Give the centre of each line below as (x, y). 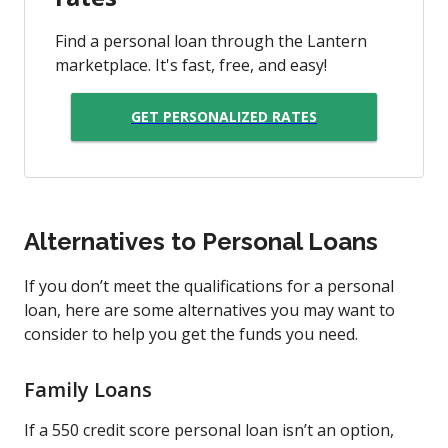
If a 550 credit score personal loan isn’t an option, (209, 429)
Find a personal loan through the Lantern (211, 40)
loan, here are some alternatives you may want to (209, 309)
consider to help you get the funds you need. (191, 333)
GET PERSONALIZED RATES (224, 117)
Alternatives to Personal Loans (201, 241)
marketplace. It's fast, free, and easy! (191, 64)
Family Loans (90, 389)
